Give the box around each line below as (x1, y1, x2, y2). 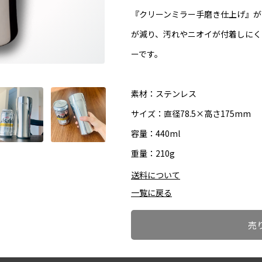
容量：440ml (131, 127, 180, 139)
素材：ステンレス (131, 88, 196, 99)
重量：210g (131, 147, 175, 159)
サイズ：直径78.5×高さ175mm (131, 108, 251, 119)
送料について (131, 169, 180, 181)
